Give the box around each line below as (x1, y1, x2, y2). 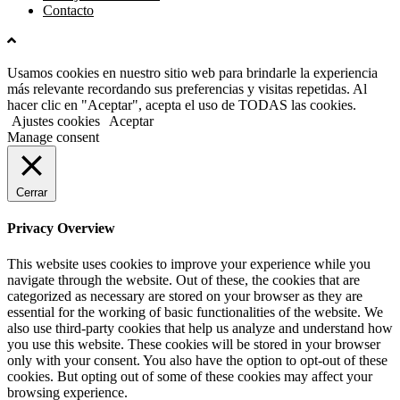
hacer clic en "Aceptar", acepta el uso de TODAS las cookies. (7, 97, 356, 113)
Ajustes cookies (12, 113, 100, 129)
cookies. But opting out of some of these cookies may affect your (7, 368, 372, 384)
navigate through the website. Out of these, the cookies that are (7, 271, 360, 287)
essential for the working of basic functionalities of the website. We (7, 304, 383, 320)
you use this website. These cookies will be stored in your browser (7, 336, 380, 352)
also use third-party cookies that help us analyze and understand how (7, 320, 393, 336)
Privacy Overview (7, 221, 115, 237)
